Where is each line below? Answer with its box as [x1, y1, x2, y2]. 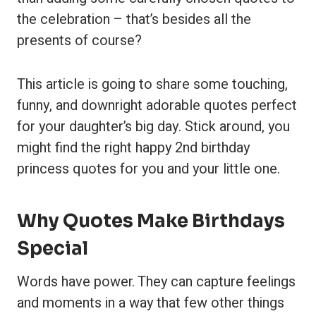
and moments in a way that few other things [17, 293, 284, 313]
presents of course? [17, 30, 142, 51]
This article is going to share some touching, [17, 74, 288, 95]
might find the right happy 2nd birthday [17, 138, 250, 158]
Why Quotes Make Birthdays [17, 209, 285, 233]
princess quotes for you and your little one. [17, 159, 280, 179]
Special [17, 237, 88, 260]
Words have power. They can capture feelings [17, 272, 296, 292]
